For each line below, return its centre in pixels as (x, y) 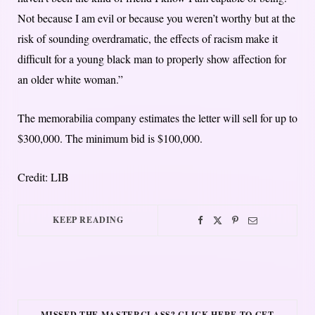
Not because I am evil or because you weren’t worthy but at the (156, 18)
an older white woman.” (70, 79)
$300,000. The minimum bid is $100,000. (110, 139)
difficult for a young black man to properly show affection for (152, 59)
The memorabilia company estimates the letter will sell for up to (157, 118)
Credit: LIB (43, 177)
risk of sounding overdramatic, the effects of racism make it (148, 39)
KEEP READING (88, 220)
